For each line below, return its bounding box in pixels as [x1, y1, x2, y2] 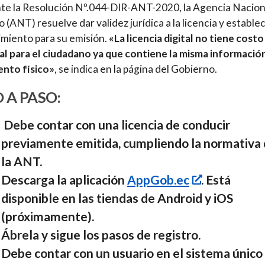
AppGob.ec [127, 172, 189, 187]
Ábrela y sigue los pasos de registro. [1, 227, 205, 242]
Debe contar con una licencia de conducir [1, 117, 230, 132]
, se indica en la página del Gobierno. [54, 63, 217, 76]
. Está [201, 172, 231, 187]
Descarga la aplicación [1, 172, 127, 187]
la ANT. [1, 153, 42, 169]
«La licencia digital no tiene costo [107, 32, 264, 45]
